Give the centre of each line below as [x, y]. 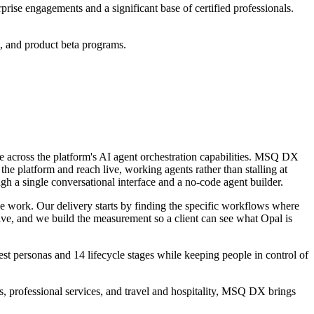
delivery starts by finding [111, 205]
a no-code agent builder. [230, 182]
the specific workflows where [233, 205]
